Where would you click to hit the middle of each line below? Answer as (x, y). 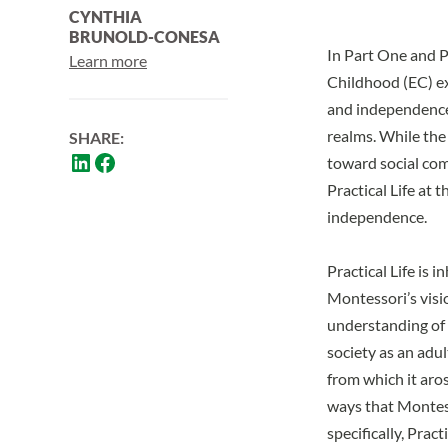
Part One (375, 54)
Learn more (108, 60)
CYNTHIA (105, 16)
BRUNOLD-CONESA (144, 36)
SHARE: (96, 137)
